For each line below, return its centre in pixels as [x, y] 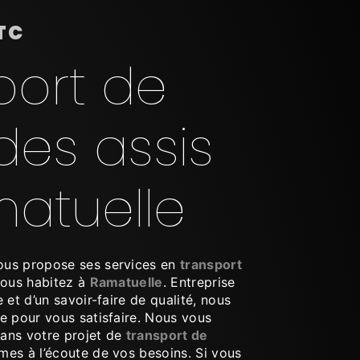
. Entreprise [199, 282]
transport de [167, 335]
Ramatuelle [126, 282]
